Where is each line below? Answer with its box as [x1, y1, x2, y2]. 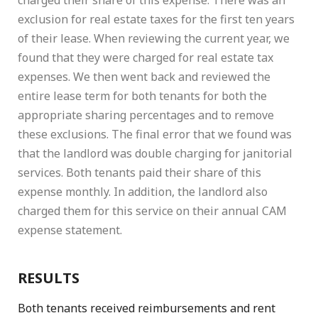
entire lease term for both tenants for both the [18, 88, 267, 104]
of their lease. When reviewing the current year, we [18, 31, 290, 47]
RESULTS [18, 268, 79, 288]
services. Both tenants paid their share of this [18, 165, 261, 181]
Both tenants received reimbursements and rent [18, 300, 275, 317]
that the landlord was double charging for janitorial [18, 146, 292, 162]
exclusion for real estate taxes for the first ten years [18, 11, 295, 28]
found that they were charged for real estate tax [18, 50, 273, 66]
